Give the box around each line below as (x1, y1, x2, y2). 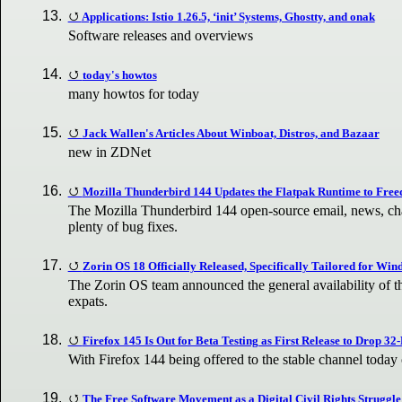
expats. (68, 293, 109, 310)
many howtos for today (68, 85, 200, 101)
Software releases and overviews (68, 27, 254, 43)
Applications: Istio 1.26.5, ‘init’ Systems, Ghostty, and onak (81, 9, 375, 23)
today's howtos (82, 67, 157, 82)
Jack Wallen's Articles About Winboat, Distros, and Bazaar (82, 126, 380, 140)
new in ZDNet (68, 144, 152, 160)
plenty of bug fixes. (68, 219, 179, 235)
